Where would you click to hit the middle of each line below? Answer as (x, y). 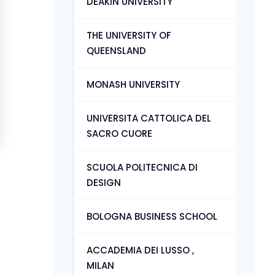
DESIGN (104, 182)
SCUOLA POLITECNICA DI (142, 167)
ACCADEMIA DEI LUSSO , (140, 250)
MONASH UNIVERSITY (133, 84)
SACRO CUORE (119, 133)
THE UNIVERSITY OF (129, 35)
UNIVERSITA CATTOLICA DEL (149, 118)
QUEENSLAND (116, 50)
